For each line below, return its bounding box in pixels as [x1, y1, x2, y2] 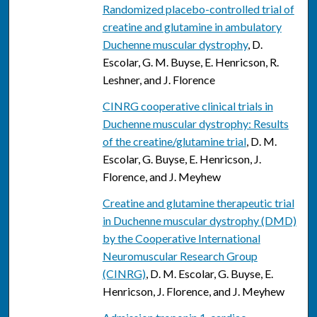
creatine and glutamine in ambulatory [102, 20, 282, 34]
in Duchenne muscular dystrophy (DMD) [102, 214, 296, 228]
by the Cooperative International [102, 231, 260, 246]
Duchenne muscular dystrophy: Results [102, 117, 289, 131]
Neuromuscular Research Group [102, 249, 258, 263]
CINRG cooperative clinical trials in [102, 99, 273, 113]
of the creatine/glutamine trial [102, 134, 246, 149]
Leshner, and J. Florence [102, 73, 215, 87]
